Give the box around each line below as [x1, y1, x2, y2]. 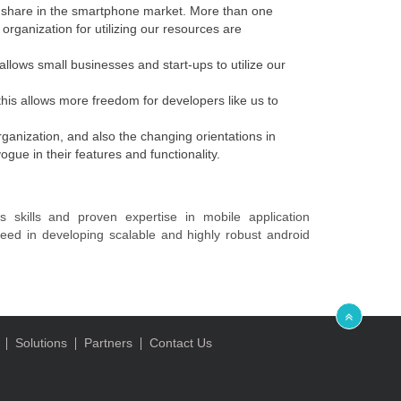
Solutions [15, 335, 67, 350]
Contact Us [149, 335, 212, 350]
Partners [84, 335, 132, 350]
